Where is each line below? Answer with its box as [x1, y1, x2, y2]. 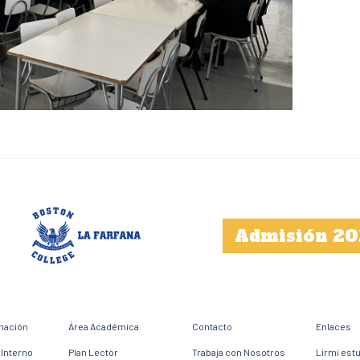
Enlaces [315, 320, 351, 332]
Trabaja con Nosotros [192, 346, 285, 358]
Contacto [192, 320, 232, 332]
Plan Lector [68, 346, 119, 358]
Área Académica [68, 320, 140, 332]
